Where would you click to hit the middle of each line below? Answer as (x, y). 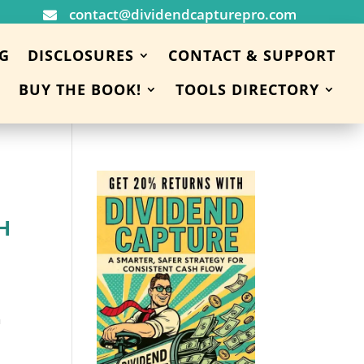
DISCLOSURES (80, 55)
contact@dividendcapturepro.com (182, 14)
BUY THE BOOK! (80, 89)
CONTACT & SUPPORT (251, 55)
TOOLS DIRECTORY (247, 89)
